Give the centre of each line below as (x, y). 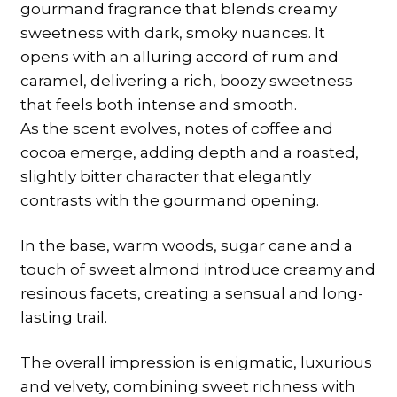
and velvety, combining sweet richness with (187, 386)
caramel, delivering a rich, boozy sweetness (186, 80)
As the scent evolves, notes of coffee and (176, 128)
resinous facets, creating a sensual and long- (191, 293)
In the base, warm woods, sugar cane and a (186, 245)
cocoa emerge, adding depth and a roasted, (189, 152)
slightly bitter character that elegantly (165, 176)
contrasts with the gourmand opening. (169, 200)
